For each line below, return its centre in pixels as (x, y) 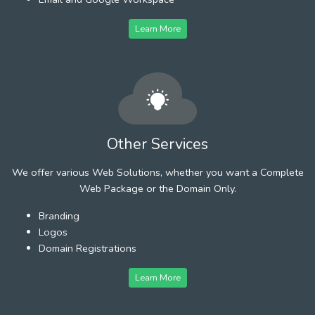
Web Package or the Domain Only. (157, 188)
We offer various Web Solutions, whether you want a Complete (157, 172)
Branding (59, 216)
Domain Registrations (88, 248)
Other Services (157, 144)
